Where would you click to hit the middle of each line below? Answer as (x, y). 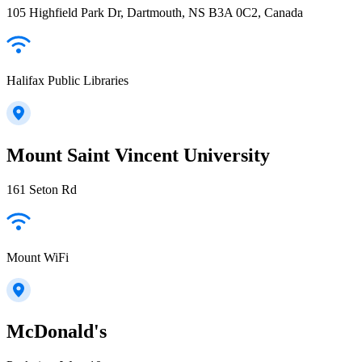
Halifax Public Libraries (67, 80)
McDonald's (57, 332)
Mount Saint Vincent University (138, 155)
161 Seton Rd (42, 189)
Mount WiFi (38, 257)
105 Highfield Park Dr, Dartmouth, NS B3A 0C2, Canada (155, 12)
